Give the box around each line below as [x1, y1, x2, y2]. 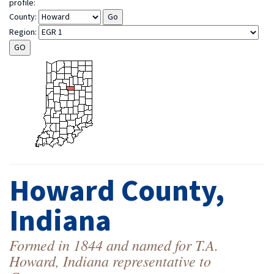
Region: [9, 26, 39, 39]
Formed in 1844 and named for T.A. [9, 235, 218, 254]
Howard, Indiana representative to [9, 251, 211, 270]
